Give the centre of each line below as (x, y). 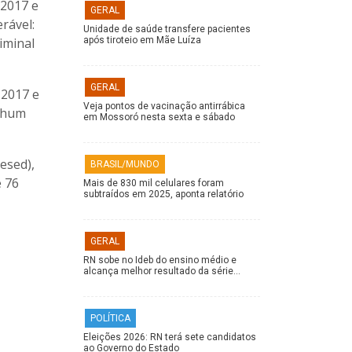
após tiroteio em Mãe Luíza (142, 40)
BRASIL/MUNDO (125, 165)
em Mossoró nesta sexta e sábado (159, 117)
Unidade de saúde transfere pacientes (167, 29)
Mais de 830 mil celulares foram (154, 183)
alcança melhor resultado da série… (162, 271)
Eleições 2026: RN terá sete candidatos (170, 337)
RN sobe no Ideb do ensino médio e (160, 260)
